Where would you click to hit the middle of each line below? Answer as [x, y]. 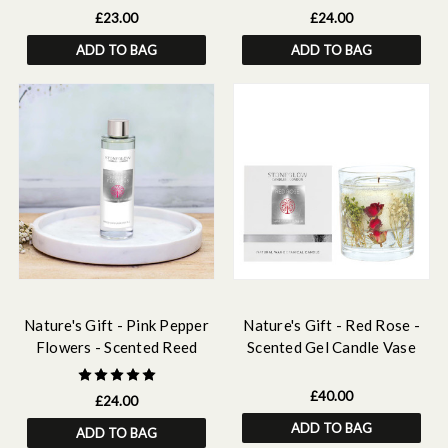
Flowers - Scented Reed [116, 347]
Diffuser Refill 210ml [116, 369]
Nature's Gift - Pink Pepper [116, 325]
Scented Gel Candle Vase [331, 347]
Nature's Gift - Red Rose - [331, 325]
